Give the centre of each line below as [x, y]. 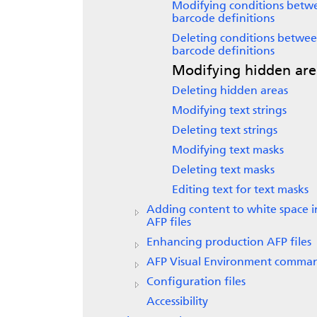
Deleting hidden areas [230, 91]
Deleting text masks [223, 171]
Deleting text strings [225, 131]
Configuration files [196, 282]
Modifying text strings [229, 111]
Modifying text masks [228, 151]
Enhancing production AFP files [229, 243]
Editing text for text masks [240, 190]
